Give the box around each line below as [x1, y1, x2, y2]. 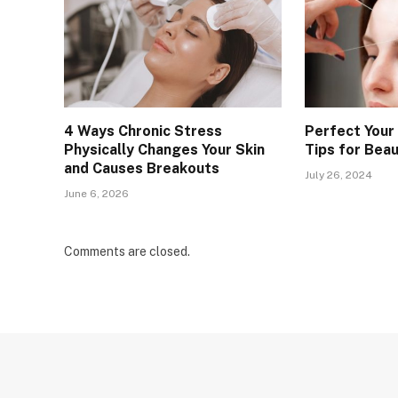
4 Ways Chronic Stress [64, 123, 222, 140]
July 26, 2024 [305, 169, 373, 182]
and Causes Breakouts [64, 160, 219, 178]
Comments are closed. [64, 244, 190, 259]
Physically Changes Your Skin [64, 141, 265, 159]
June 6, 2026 [64, 187, 129, 201]
